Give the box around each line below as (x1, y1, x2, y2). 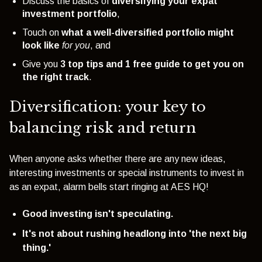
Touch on (22, 27, 61, 38)
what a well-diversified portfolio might (61, 27, 234, 38)
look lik (22, 40, 54, 51)
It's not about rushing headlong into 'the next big (22, 229, 247, 239)
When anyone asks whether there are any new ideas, (9, 153, 226, 164)
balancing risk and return (9, 119, 196, 137)
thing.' (22, 243, 53, 253)
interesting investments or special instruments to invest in (9, 167, 244, 178)
